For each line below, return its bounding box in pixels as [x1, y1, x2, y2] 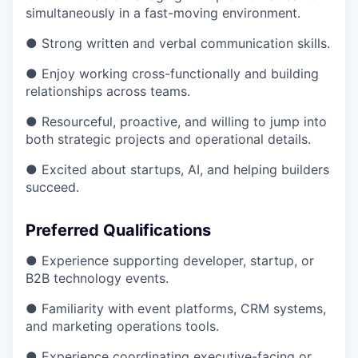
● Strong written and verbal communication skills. [26, 35, 330, 51]
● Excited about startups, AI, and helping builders [26, 161, 329, 177]
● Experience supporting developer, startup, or [26, 253, 314, 268]
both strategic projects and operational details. [26, 131, 311, 147]
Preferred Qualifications [26, 221, 211, 240]
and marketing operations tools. [26, 318, 219, 334]
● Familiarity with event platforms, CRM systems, [26, 300, 326, 316]
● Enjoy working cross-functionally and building [26, 66, 319, 82]
